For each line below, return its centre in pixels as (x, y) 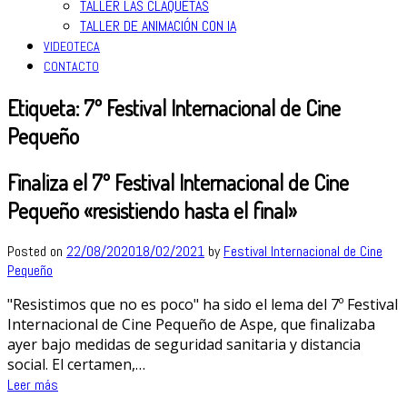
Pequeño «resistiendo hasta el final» (152, 210)
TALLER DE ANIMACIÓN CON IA (158, 25)
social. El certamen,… (76, 365)
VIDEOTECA (72, 46)
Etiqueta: (45, 107)
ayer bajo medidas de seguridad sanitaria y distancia (184, 345)
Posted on (37, 252)
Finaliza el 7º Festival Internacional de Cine (178, 182)
